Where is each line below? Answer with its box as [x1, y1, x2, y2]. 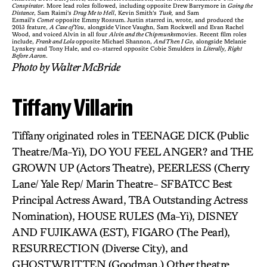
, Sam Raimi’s [34, 9, 73, 16]
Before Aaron [12, 52, 46, 59]
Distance [12, 9, 34, 16]
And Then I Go [154, 38, 193, 45]
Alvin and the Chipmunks [109, 30, 176, 38]
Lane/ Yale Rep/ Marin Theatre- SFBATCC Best [12, 177, 232, 190]
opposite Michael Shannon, [76, 38, 154, 45]
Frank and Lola [36, 38, 76, 45]
